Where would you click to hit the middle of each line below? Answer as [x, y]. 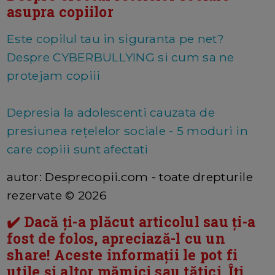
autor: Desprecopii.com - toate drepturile [130, 177]
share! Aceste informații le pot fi [122, 255]
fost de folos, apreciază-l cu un [116, 238]
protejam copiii [54, 76]
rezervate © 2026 [57, 196]
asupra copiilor [60, 12]
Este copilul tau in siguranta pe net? [115, 39]
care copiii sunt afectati [78, 149]
